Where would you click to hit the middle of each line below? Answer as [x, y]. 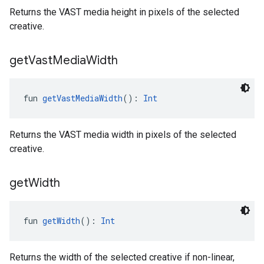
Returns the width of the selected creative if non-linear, [122, 257]
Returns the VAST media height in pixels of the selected [124, 12]
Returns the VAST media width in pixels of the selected [123, 135]
